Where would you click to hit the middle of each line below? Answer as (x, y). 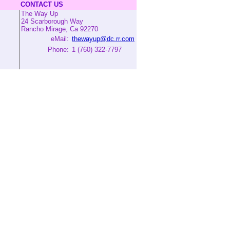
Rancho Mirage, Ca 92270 (60, 29)
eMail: (60, 39)
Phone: (58, 50)
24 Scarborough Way (52, 21)
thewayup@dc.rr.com (103, 39)
